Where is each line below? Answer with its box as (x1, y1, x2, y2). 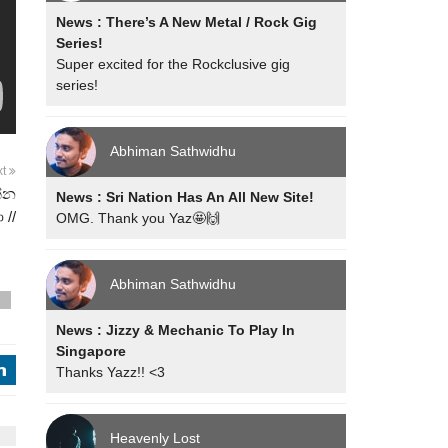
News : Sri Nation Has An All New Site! (56, 189, 315, 205)
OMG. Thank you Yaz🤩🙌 (56, 210, 221, 226)
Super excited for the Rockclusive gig (56, 56, 291, 72)
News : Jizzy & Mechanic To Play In (56, 322, 296, 338)
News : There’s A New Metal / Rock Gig (56, 14, 318, 30)
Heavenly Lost (110, 429, 201, 446)
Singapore (56, 343, 127, 359)
